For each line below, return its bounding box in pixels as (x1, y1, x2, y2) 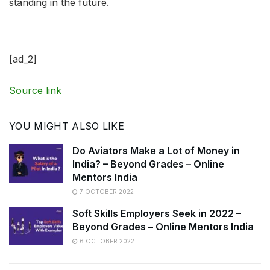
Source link (9, 84, 61, 96)
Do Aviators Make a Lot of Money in (72, 144, 240, 157)
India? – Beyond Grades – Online (72, 157, 224, 170)
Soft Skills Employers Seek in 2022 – (72, 207, 241, 219)
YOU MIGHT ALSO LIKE (9, 119, 125, 132)
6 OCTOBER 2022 (78, 237, 134, 245)
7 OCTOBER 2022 (78, 187, 134, 195)
